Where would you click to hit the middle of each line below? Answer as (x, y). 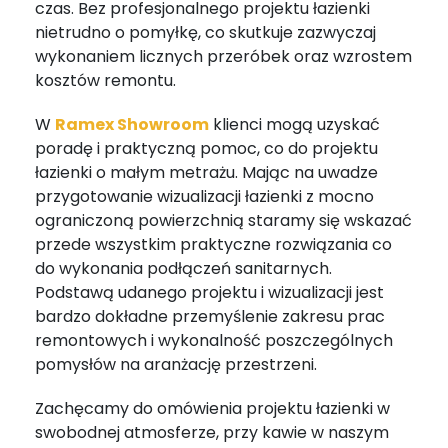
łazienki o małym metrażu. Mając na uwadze (206, 172)
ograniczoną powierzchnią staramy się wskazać (223, 220)
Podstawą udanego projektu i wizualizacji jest (209, 292)
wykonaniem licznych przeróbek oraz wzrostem (223, 56)
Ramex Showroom (132, 124)
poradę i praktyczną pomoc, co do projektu (206, 148)
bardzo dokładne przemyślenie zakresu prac (210, 316)
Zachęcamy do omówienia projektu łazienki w (212, 408)
